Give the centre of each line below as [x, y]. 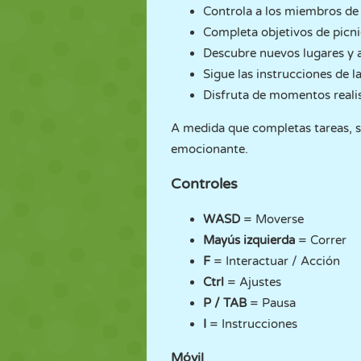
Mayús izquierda [249, 240]
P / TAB [225, 303]
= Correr [321, 240]
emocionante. [210, 149]
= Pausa [271, 303]
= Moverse [272, 219]
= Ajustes [253, 282]
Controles [204, 184]
